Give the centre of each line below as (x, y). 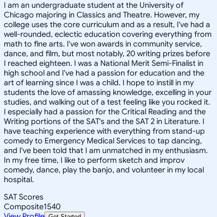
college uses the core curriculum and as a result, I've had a (107, 24)
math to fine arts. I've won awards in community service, (103, 44)
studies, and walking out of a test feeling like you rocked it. (107, 102)
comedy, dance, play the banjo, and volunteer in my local (104, 170)
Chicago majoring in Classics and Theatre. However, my (102, 15)
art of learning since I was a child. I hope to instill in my (99, 83)
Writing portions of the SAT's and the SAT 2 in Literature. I (104, 121)
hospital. (19, 179)
